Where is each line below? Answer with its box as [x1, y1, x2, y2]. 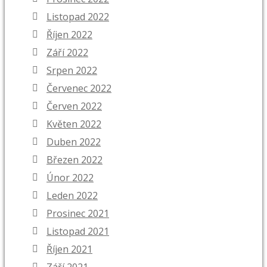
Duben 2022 [46, 135, 101, 149]
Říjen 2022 [46, 28, 92, 42]
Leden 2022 [46, 189, 98, 203]
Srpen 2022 [46, 64, 97, 77]
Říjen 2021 [46, 243, 92, 256]
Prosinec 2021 [46, 207, 109, 221]
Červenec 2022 [46, 82, 111, 95]
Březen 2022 [46, 153, 103, 167]
